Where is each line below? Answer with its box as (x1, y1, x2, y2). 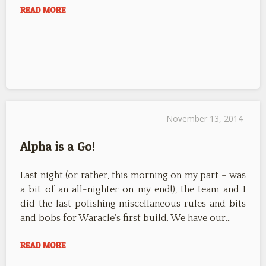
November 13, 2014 (166, 113, 243, 124)
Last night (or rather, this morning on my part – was (20, 170, 246, 180)
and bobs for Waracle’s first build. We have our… (20, 213, 231, 223)
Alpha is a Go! (20, 139, 95, 154)
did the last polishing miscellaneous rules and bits (20, 198, 246, 209)
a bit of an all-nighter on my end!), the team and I (20, 184, 246, 195)
